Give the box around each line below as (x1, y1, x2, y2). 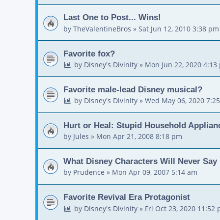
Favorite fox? (63, 48, 115, 58)
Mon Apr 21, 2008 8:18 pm (96, 132, 182, 141)
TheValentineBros (73, 24, 131, 33)
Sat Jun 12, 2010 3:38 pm (138, 24, 219, 33)
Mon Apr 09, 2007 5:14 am (112, 167, 197, 177)
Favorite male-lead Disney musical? (63, 84, 202, 94)
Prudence (73, 167, 105, 177)
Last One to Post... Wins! (63, 12, 161, 23)
